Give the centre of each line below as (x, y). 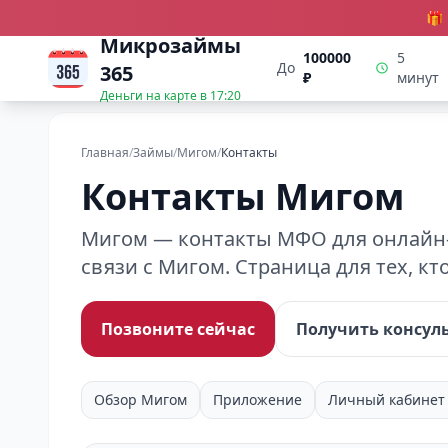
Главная (105, 152)
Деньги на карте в (155, 95)
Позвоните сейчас (178, 329)
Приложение (257, 399)
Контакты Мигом (242, 196)
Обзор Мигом (140, 399)
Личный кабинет (386, 399)
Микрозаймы (170, 45)
